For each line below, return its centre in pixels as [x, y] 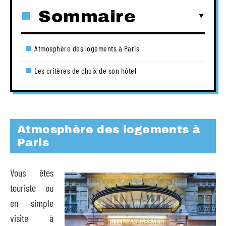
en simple [32, 203]
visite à [32, 218]
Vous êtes [32, 172]
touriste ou [32, 187]
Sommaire [87, 16]
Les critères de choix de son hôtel [85, 70]
